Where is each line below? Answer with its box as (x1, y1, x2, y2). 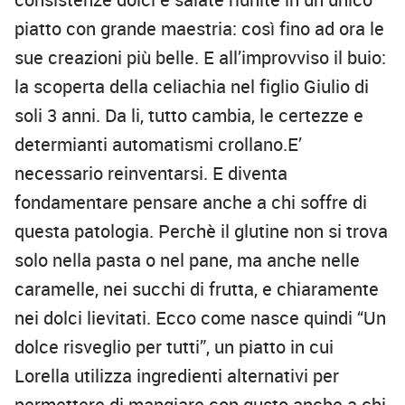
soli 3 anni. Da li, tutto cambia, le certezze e (14, 103, 363, 128)
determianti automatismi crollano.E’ (14, 132, 302, 157)
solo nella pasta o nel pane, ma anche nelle (14, 248, 360, 273)
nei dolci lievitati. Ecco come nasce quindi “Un (14, 306, 386, 331)
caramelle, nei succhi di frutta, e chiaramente (14, 277, 379, 302)
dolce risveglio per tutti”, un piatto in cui (14, 334, 334, 360)
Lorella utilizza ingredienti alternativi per (14, 363, 339, 389)
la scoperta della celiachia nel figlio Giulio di (14, 74, 369, 99)
